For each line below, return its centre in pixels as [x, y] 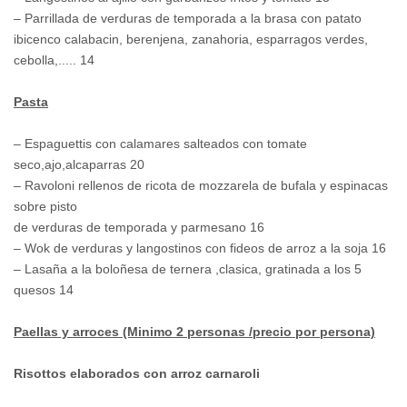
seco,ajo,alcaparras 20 [79, 165]
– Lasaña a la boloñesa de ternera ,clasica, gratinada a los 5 [188, 269]
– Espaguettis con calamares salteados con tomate [160, 144]
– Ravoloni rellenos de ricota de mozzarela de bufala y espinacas [201, 186]
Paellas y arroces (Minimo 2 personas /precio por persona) [194, 332]
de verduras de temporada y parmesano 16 [139, 228]
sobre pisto [45, 207]
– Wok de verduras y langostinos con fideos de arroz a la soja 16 [200, 248]
